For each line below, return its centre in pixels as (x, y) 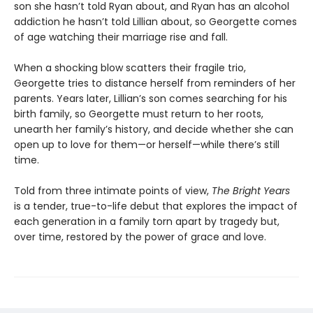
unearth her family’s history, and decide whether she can (154, 130)
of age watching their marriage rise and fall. (121, 37)
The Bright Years (251, 191)
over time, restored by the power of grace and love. (140, 237)
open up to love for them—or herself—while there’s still (147, 145)
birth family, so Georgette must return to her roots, (139, 114)
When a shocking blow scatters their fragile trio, (130, 68)
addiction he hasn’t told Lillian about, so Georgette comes (155, 22)
